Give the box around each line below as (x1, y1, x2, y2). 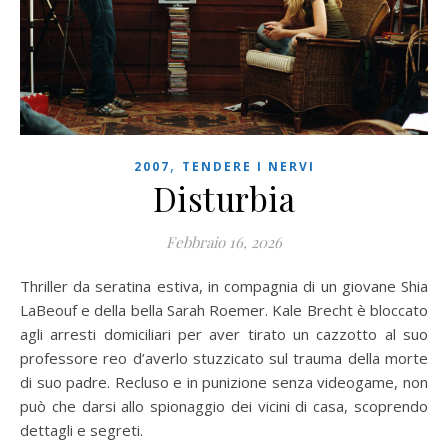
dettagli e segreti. (20, 420, 143, 441)
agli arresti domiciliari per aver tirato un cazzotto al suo (20, 324, 428, 345)
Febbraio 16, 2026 (166, 232, 282, 253)
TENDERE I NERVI (181, 158, 315, 176)
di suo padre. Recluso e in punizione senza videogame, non (20, 372, 428, 393)
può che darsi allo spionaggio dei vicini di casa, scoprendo (20, 396, 428, 417)
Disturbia (152, 176, 296, 221)
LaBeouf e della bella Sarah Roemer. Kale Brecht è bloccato (20, 300, 428, 321)
